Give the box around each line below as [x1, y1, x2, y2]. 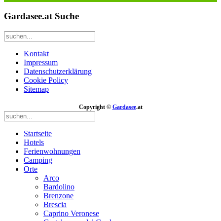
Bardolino [43, 183, 74, 191]
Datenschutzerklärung [24, 67, 92, 76]
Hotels [24, 138, 44, 147]
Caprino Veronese [43, 209, 99, 218]
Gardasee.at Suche [4, 11, 79, 22]
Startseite [24, 129, 52, 138]
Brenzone [43, 191, 74, 200]
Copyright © [78, 104, 112, 111]
